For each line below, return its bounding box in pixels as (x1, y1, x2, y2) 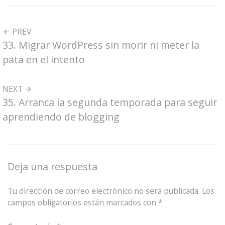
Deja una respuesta (8, 159, 97, 173)
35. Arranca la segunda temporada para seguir (3, 95, 217, 109)
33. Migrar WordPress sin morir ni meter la (3, 38, 199, 52)
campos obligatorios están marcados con (8, 197, 158, 208)
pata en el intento (3, 53, 85, 67)
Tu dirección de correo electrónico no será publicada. (8, 185, 200, 196)
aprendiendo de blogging (3, 109, 120, 124)
